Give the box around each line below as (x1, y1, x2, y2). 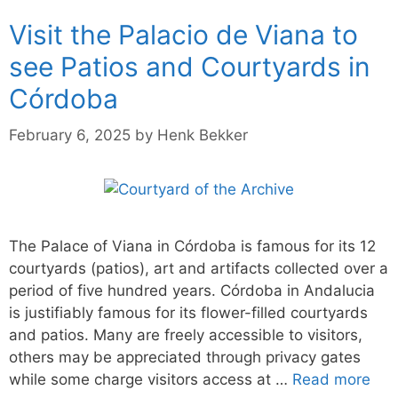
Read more (292, 370, 370, 388)
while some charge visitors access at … (9, 370, 292, 388)
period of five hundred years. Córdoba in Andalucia (9, 282, 375, 299)
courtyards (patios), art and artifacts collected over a (9, 259, 388, 277)
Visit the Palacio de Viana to (9, 18, 358, 51)
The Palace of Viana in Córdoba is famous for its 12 (9, 237, 376, 255)
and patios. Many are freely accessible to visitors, (9, 326, 362, 344)
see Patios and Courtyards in (9, 50, 370, 83)
